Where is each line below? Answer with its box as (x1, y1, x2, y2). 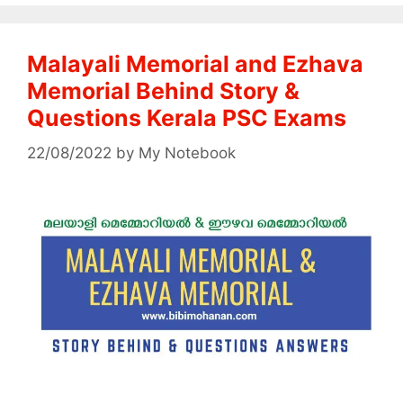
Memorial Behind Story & (27, 77, 300, 104)
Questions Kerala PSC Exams (27, 104, 346, 131)
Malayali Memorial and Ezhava (27, 50, 363, 77)
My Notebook (139, 143, 236, 162)
